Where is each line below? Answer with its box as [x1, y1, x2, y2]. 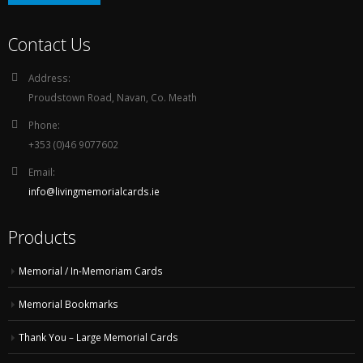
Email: [28, 165, 55, 179]
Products [8, 225, 76, 250]
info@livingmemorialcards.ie [28, 185, 160, 199]
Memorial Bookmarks [19, 297, 118, 311]
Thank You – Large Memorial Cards [19, 331, 178, 344]
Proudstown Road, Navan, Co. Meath [28, 91, 197, 105]
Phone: [28, 118, 60, 132]
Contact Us [8, 32, 91, 57]
